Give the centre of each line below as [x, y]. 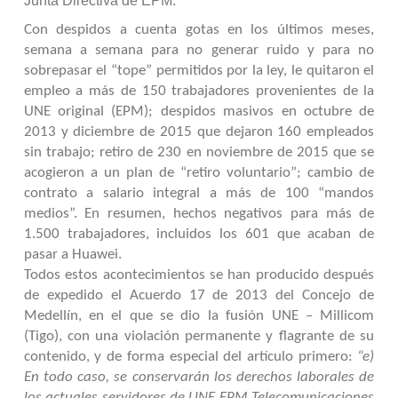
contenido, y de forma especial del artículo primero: [191, 357]
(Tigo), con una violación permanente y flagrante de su [199, 337]
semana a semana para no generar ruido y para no [199, 51]
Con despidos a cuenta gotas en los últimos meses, [199, 30]
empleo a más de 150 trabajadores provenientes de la [199, 92]
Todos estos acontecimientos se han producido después [199, 275]
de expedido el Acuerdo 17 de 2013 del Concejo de [199, 296]
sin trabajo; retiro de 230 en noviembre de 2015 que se [199, 153]
